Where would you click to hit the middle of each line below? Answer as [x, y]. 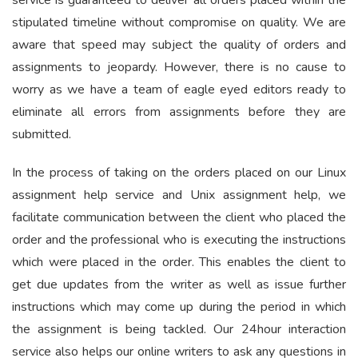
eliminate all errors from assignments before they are [179, 112]
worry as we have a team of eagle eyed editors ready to [179, 90]
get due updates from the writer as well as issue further [179, 285]
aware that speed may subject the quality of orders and [179, 45]
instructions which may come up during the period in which [179, 307]
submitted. [42, 135]
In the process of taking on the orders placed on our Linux [179, 173]
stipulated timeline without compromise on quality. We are [179, 23]
